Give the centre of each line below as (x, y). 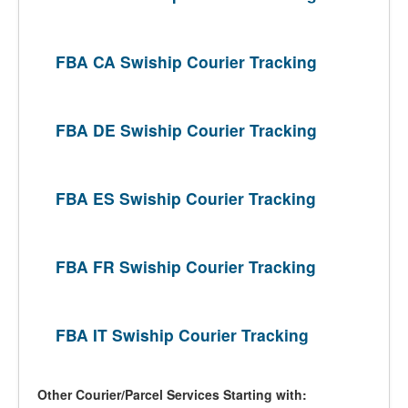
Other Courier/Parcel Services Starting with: (172, 394)
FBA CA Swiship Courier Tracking (186, 61)
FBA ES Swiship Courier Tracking (186, 198)
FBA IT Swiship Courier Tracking (182, 335)
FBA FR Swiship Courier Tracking (186, 266)
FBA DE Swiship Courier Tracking (186, 130)
